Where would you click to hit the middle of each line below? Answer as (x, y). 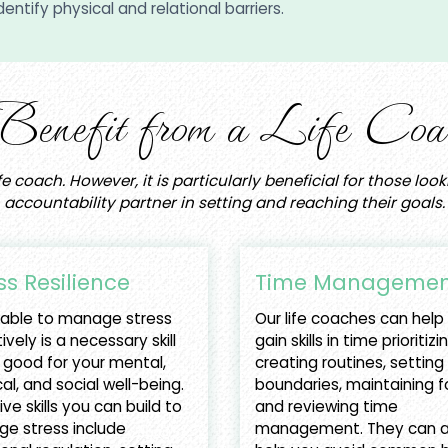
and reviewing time (326, 407)
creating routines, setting (349, 363)
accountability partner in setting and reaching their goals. (224, 203)
